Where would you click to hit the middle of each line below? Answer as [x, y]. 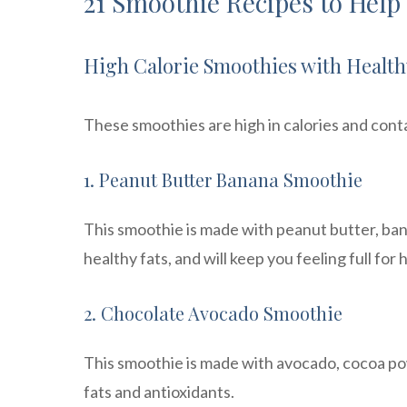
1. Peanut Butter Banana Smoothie [223, 180]
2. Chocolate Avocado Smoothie [213, 313]
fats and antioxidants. [159, 392]
